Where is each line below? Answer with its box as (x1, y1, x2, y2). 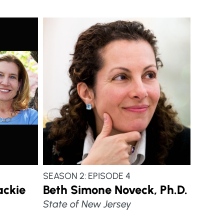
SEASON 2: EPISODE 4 (42, 170, 130, 181)
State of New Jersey (42, 197, 131, 210)
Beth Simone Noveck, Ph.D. (42, 182, 187, 197)
